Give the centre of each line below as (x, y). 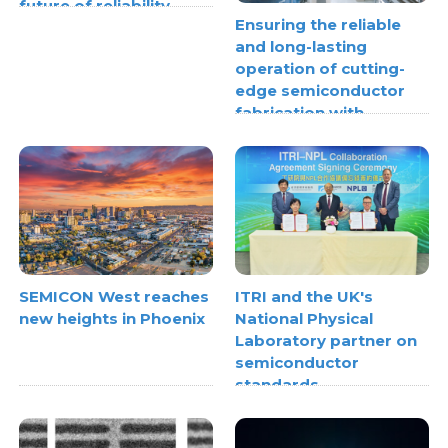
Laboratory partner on (326, 341)
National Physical (304, 319)
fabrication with (299, 113)
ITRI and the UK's (304, 297)
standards (277, 385)
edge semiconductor (320, 91)
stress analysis (295, 157)
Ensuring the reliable (318, 25)
